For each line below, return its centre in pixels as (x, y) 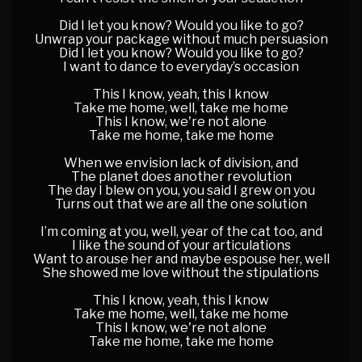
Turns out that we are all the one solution (181, 204)
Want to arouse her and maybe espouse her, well (181, 259)
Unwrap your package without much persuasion (181, 39)
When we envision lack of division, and (181, 163)
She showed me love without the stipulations (181, 273)
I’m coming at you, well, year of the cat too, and (181, 232)
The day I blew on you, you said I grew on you (181, 190)
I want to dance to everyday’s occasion (181, 67)
